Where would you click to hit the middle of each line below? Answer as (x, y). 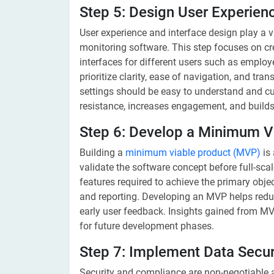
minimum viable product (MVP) (193, 153)
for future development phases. (147, 226)
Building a (102, 153)
